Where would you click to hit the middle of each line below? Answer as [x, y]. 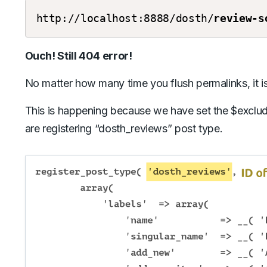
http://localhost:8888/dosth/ [125, 18]
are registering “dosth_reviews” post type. [125, 129]
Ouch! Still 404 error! [80, 56]
